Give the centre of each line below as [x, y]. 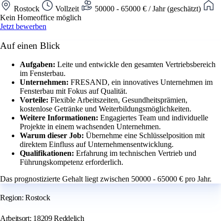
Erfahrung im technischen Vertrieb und [136, 153]
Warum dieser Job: [53, 136]
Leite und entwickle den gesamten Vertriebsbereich [136, 65]
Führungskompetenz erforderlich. [72, 162]
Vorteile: [35, 100]
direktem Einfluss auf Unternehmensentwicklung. [97, 145]
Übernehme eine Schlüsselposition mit [145, 136]
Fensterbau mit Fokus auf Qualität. [74, 91]
